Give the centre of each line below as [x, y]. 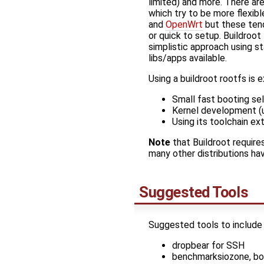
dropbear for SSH [208, 245]
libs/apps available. [188, 58]
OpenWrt [184, 25]
